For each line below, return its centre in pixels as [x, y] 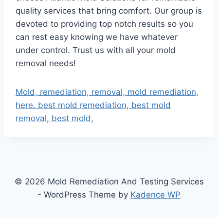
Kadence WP [155, 195]
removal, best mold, [54, 118]
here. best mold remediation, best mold [93, 105]
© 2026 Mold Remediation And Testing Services [109, 182]
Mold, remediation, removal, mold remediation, [107, 92]
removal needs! [46, 64]
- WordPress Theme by [84, 195]
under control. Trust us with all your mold [96, 50]
